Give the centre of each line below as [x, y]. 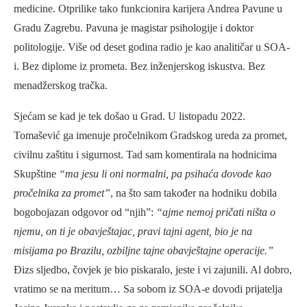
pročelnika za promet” [62, 193]
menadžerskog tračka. [61, 86]
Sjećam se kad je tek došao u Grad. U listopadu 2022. [130, 116]
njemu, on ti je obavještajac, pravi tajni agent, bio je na [133, 232]
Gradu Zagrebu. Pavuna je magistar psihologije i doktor [134, 28]
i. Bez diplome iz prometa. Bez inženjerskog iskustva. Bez [139, 66]
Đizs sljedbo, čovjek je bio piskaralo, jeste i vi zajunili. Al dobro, [153, 270]
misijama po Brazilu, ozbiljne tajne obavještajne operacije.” [144, 251]
